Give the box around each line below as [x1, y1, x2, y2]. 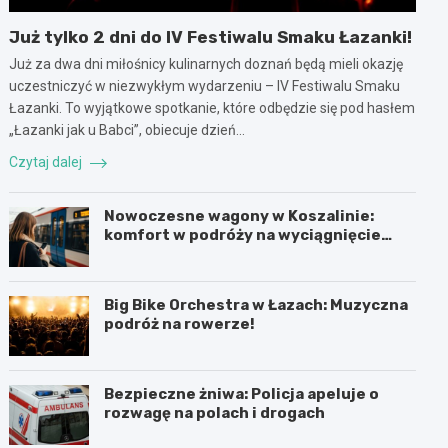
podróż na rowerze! [104, 314, 256, 333]
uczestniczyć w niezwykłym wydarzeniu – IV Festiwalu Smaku [9, 77, 401, 94]
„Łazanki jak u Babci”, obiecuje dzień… [9, 121, 246, 138]
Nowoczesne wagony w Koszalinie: [104, 206, 375, 225]
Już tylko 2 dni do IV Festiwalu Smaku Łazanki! [9, 26, 413, 47]
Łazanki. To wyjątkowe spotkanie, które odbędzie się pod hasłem [9, 99, 416, 116]
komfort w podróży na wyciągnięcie [104, 225, 382, 244]
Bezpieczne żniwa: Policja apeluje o [104, 384, 380, 403]
